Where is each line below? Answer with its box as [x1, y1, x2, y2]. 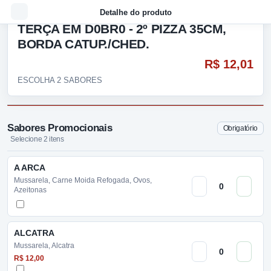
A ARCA [14, 163, 45, 172]
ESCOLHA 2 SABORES [18, 76, 102, 85]
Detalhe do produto [99, 7, 172, 17]
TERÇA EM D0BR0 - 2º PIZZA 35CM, [18, 22, 226, 36]
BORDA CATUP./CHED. [18, 37, 149, 51]
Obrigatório [223, 124, 258, 132]
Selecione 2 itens [7, 135, 64, 143]
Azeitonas [14, 186, 47, 194]
